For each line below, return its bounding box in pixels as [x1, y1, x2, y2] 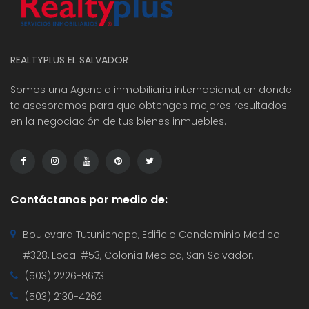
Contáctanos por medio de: [10, 192, 168, 208]
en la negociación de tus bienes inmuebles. [10, 114, 226, 129]
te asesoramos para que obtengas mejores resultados [10, 99, 287, 113]
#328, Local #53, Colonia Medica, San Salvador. [23, 248, 254, 263]
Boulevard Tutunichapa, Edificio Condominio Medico [23, 228, 280, 242]
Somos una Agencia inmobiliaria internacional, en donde [10, 83, 292, 97]
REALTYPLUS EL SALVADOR [10, 53, 128, 68]
